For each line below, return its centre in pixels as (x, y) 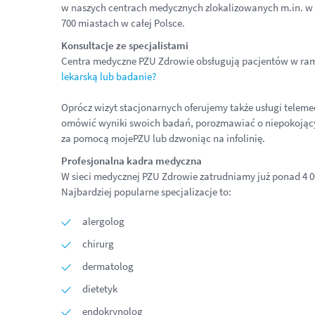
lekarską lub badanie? (109, 76)
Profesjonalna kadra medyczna (131, 161)
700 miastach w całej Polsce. (124, 23)
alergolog (103, 221)
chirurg (98, 244)
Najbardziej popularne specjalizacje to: (146, 192)
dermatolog (108, 266)
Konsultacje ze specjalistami (125, 45)
